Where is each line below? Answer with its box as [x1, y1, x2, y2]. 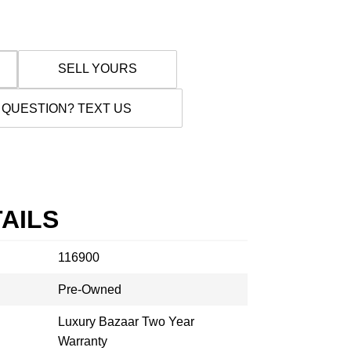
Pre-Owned [58, 283, 121, 296]
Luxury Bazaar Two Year [58, 315, 194, 328]
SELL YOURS [57, 62, 137, 75]
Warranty [58, 335, 107, 348]
